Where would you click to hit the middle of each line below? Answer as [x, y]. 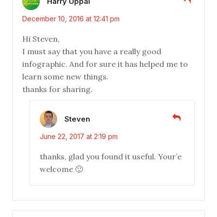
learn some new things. [65, 77]
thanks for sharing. [57, 89]
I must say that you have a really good [92, 52]
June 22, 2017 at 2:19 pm [79, 137]
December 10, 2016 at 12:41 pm [71, 19]
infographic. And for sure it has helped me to [105, 64]
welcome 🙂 [61, 169]
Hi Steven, [41, 39]
